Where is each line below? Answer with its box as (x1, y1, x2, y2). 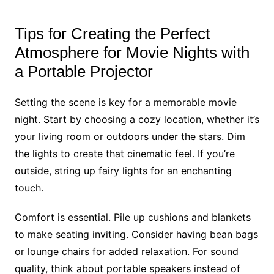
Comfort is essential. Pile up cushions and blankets (14, 210, 251, 223)
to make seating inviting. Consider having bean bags (14, 228, 258, 240)
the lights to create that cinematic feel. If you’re (14, 147, 235, 160)
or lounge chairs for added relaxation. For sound (14, 245, 239, 257)
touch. (14, 181, 43, 194)
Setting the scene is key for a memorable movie (14, 95, 237, 108)
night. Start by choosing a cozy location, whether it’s (14, 113, 259, 125)
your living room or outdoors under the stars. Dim (14, 130, 245, 143)
